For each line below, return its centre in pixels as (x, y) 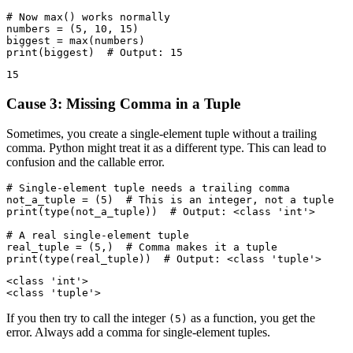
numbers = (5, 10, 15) (72, 28)
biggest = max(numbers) (76, 40)
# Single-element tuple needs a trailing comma (148, 188)
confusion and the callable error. (85, 162)
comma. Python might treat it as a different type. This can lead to (166, 148)
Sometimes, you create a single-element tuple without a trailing (162, 134)
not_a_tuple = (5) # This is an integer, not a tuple (170, 200)
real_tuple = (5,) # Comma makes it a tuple (142, 247)
